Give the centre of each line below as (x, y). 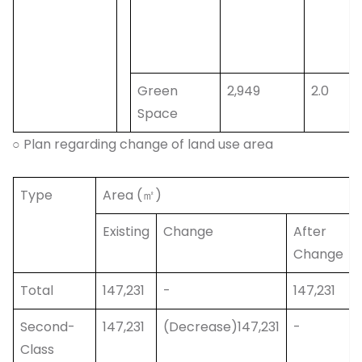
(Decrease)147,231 (221, 327)
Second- (48, 327)
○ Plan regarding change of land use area (143, 145)
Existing (126, 232)
